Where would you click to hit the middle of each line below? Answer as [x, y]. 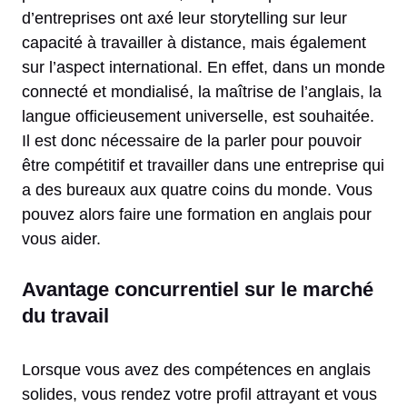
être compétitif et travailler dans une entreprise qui [203, 165]
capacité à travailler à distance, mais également [194, 42]
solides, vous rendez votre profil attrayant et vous [199, 394]
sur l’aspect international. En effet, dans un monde [203, 67]
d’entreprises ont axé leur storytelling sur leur [184, 18]
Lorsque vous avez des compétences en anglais [196, 369]
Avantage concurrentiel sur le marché [198, 289]
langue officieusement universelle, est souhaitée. [198, 116]
